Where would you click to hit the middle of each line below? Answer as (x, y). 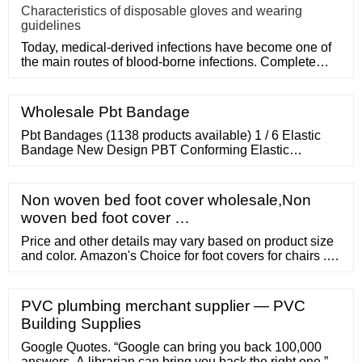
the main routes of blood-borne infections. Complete (168, 62)
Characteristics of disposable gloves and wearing (162, 11)
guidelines (51, 26)
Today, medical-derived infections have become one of (176, 48)
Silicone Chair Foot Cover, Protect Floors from (152, 271)
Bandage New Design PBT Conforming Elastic (155, 150)
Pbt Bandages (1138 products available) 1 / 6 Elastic (171, 136)
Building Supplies (81, 324)
